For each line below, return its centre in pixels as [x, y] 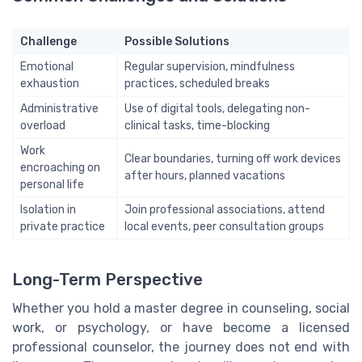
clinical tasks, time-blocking [197, 126]
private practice [63, 227]
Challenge [48, 42]
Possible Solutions [177, 42]
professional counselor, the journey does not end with [181, 347]
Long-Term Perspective [107, 279]
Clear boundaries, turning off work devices [233, 159]
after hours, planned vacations [205, 176]
